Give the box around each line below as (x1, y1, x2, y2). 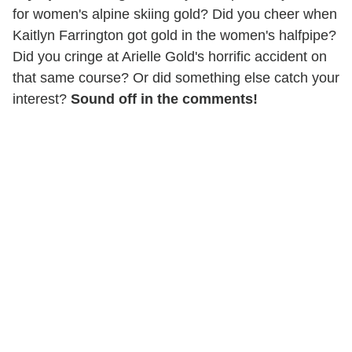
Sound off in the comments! (71, 90, 258, 107)
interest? (13, 90, 71, 107)
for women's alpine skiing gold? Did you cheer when (13, 5, 337, 22)
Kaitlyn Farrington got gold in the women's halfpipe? (13, 27, 336, 43)
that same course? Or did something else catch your (13, 69, 339, 86)
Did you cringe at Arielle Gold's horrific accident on (13, 48, 327, 64)
